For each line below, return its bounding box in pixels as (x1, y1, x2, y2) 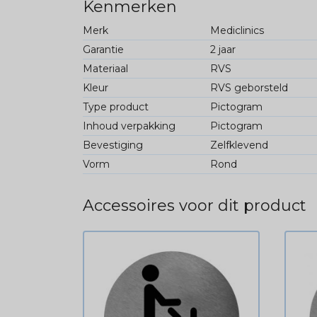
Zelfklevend (209, 139, 268, 152)
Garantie (83, 43, 124, 57)
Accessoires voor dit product (83, 196, 306, 216)
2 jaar (209, 43, 236, 57)
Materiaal (83, 62, 128, 76)
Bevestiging (83, 139, 143, 152)
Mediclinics (209, 24, 264, 38)
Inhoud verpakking (83, 120, 175, 133)
